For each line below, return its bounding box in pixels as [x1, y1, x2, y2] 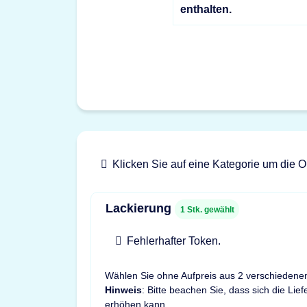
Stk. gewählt [184, 204, 234, 214]
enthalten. [180, 3, 232, 16]
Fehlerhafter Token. [127, 234, 221, 247]
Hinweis [105, 284, 142, 295]
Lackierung [106, 201, 175, 215]
